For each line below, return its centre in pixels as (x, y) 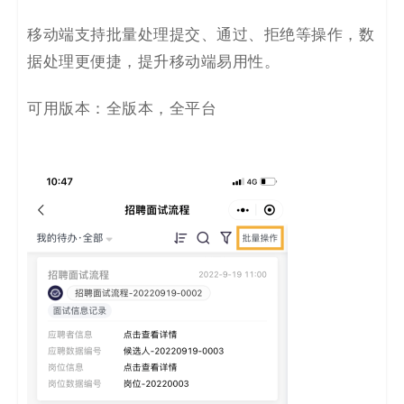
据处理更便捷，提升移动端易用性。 (153, 62)
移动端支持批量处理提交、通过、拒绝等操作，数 (201, 35)
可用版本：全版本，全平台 (122, 109)
